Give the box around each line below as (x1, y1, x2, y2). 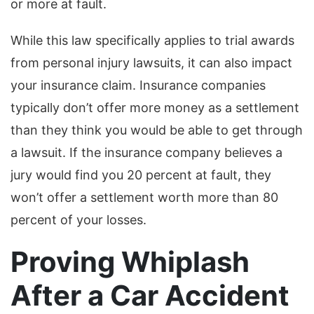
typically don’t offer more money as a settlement (11, 100, 299, 116)
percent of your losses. (11, 212, 146, 228)
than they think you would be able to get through (11, 123, 303, 138)
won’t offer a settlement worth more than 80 (11, 190, 278, 205)
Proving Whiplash (11, 245, 250, 280)
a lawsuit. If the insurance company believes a (11, 145, 282, 161)
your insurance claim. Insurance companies (11, 78, 266, 93)
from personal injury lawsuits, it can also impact (11, 55, 292, 71)
